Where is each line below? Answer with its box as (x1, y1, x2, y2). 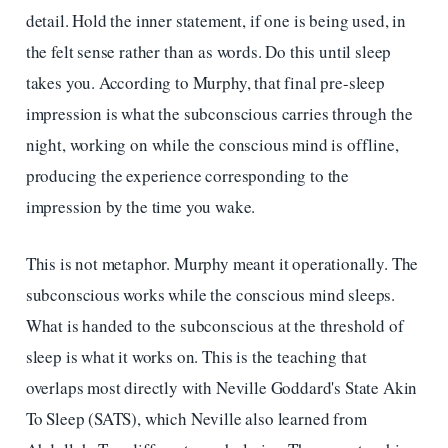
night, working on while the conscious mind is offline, (25, 133, 399, 157)
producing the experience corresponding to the (25, 164, 350, 188)
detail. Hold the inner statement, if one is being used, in (25, 9, 406, 33)
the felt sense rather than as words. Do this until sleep (25, 40, 392, 64)
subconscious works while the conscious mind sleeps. (25, 282, 396, 306)
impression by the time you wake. (25, 195, 256, 219)
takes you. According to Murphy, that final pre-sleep (25, 71, 385, 95)
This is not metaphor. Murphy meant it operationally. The (25, 251, 419, 275)
